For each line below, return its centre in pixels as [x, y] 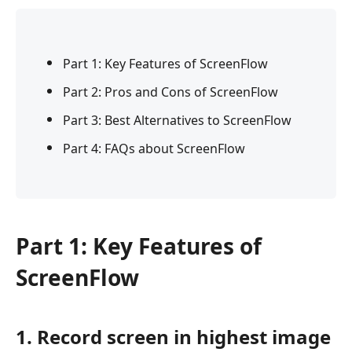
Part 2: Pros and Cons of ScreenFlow [170, 92]
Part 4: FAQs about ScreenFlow [154, 148]
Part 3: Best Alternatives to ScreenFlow [177, 120]
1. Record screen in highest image [173, 336]
